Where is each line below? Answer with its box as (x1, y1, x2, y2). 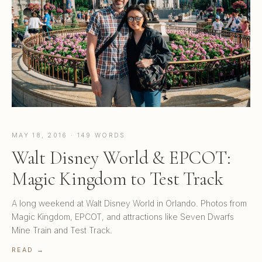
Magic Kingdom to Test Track (12, 167, 224, 191)
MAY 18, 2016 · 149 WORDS (12, 132, 126, 140)
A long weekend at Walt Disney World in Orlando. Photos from (12, 198, 247, 209)
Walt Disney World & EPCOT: (12, 146, 231, 170)
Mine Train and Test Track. (12, 225, 112, 236)
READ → (12, 246, 44, 254)
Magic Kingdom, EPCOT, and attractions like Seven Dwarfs (12, 212, 234, 222)
